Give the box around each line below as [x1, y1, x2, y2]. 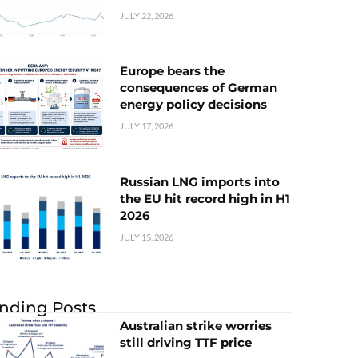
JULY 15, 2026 [120, 231, 173, 242]
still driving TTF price [120, 334, 252, 350]
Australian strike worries [120, 317, 272, 333]
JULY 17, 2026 [120, 121, 173, 132]
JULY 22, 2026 [120, 10, 173, 22]
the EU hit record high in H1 [120, 190, 290, 206]
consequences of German [120, 80, 277, 96]
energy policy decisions [120, 97, 267, 113]
